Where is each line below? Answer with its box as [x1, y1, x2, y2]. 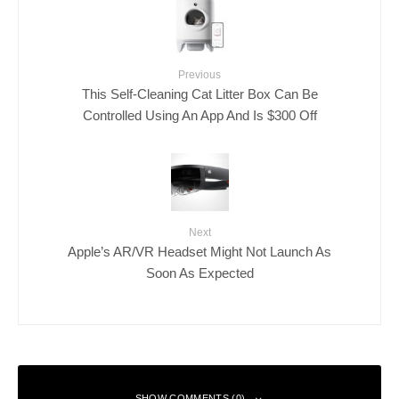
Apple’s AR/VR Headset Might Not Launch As [68, 244, 331, 260]
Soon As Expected [145, 265, 254, 281]
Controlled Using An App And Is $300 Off [82, 108, 317, 124]
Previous [178, 69, 221, 82]
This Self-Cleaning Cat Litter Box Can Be [81, 86, 318, 102]
